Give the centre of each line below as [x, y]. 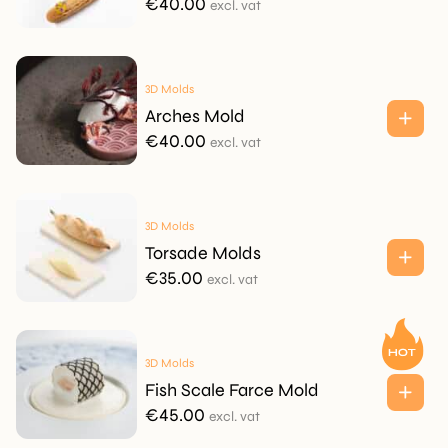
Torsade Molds [202, 253]
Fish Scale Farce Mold [231, 390]
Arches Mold [194, 116]
